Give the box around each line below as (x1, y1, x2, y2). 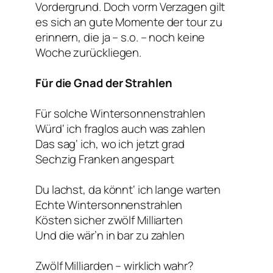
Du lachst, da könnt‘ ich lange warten (35, 182, 221, 198)
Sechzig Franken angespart (35, 151, 174, 168)
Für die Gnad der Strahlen (35, 75, 172, 91)
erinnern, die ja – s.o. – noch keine (35, 29, 205, 46)
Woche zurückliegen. (35, 44, 142, 61)
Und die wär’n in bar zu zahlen (35, 227, 185, 244)
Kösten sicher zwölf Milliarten (35, 212, 183, 229)
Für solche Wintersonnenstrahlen (35, 105, 205, 122)
